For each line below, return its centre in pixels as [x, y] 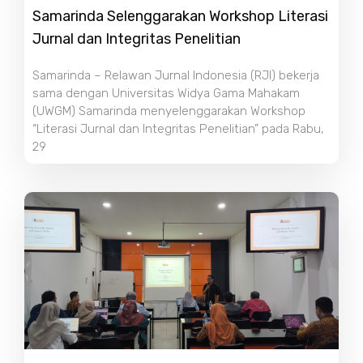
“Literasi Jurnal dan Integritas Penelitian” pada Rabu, [178, 128]
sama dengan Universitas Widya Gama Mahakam [166, 93]
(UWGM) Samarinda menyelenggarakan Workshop [169, 111]
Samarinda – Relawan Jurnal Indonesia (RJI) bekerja [176, 75]
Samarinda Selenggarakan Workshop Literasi [180, 16]
